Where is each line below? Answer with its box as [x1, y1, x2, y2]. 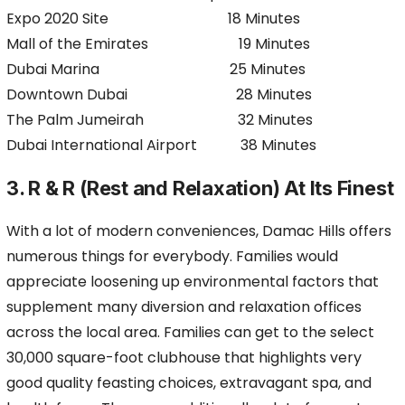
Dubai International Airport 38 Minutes [6, 135, 316, 155]
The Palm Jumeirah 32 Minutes [6, 109, 313, 130]
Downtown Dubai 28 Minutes [6, 84, 312, 105]
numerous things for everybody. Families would [6, 246, 338, 267]
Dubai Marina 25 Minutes [6, 59, 306, 80]
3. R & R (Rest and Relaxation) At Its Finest [6, 176, 394, 200]
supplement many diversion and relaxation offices [6, 297, 362, 317]
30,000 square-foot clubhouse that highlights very [6, 347, 362, 368]
